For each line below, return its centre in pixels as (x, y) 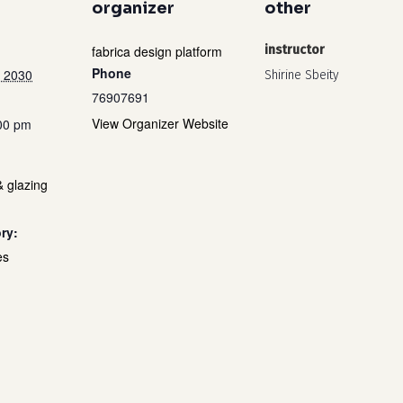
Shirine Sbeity (302, 75)
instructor (295, 50)
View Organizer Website (160, 123)
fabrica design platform (157, 51)
